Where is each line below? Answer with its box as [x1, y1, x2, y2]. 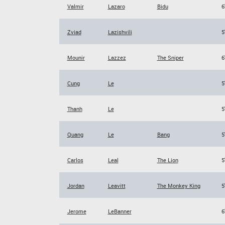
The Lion [157, 156, 178, 164]
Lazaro [107, 3, 125, 10]
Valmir [67, 3, 84, 10]
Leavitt [107, 182, 126, 189]
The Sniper [157, 54, 184, 61]
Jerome [67, 207, 86, 215]
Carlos [67, 156, 83, 164]
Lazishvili [107, 28, 132, 36]
